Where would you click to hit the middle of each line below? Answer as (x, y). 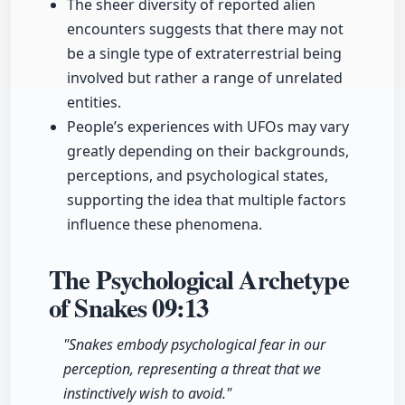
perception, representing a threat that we (192, 369)
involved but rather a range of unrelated (205, 78)
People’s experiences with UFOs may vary (208, 127)
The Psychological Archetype (199, 280)
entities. (94, 103)
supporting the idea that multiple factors (207, 200)
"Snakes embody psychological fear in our (194, 345)
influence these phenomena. (165, 225)
